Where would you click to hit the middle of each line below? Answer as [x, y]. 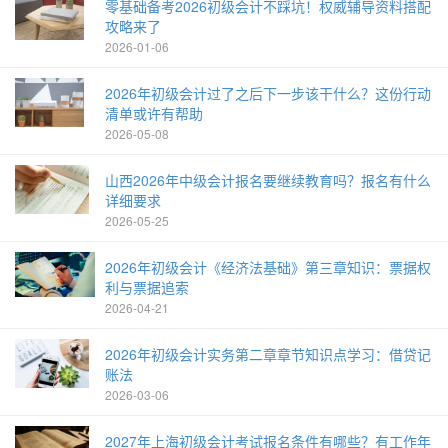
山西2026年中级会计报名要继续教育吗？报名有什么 [268, 179]
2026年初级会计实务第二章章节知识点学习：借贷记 [268, 353]
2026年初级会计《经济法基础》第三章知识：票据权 [268, 266]
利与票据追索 [147, 286]
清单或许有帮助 [154, 112]
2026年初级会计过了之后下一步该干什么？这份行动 [268, 92]
